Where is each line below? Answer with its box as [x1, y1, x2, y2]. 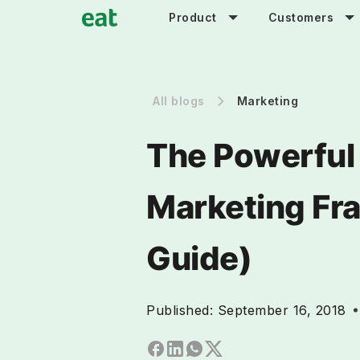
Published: [146, 302, 218, 318]
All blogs [153, 94, 205, 108]
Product [169, 10, 217, 25]
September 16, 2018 [217, 302, 346, 318]
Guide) [146, 239, 252, 278]
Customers [268, 10, 333, 25]
